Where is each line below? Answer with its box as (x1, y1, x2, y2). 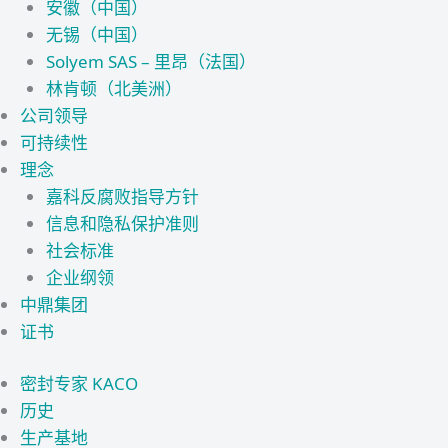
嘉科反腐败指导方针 (45, 184, 199, 208)
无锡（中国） (45, 22, 148, 46)
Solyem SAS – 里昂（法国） (45, 49, 256, 73)
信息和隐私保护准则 (45, 211, 199, 235)
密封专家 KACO (20, 372, 138, 395)
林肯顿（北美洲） (45, 76, 182, 100)
